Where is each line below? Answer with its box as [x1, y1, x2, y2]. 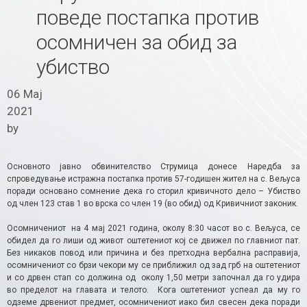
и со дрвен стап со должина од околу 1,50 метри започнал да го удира [7, 272, 300, 282]
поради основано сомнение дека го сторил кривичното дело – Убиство [7, 186, 300, 196]
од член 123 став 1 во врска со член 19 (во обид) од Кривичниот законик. [7, 198, 298, 208]
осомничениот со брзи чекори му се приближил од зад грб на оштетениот [7, 260, 300, 270]
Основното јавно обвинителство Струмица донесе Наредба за [7, 161, 300, 171]
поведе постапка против [36, 5, 259, 30]
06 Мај [7, 86, 42, 101]
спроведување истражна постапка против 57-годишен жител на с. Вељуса [7, 173, 300, 184]
